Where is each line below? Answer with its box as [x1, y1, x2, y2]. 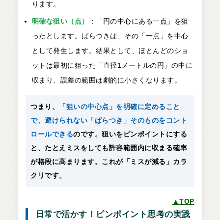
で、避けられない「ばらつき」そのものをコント [30, 116, 188, 125]
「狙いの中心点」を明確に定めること [59, 103, 180, 111]
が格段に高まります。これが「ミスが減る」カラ [30, 158, 188, 166]
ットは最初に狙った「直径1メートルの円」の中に [31, 61, 193, 70]
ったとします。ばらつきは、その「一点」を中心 [31, 32, 189, 40]
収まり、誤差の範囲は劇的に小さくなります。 [31, 76, 182, 84]
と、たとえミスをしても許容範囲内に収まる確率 [30, 144, 188, 152]
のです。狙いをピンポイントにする [73, 130, 188, 138]
